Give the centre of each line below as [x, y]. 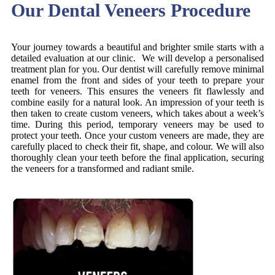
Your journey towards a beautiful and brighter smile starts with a [137, 47]
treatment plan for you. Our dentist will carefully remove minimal [137, 69]
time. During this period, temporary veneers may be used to [137, 124]
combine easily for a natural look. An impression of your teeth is [137, 102]
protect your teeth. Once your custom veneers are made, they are [137, 135]
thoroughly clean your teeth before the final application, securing [137, 157]
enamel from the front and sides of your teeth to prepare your [137, 80]
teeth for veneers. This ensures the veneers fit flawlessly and [137, 91]
